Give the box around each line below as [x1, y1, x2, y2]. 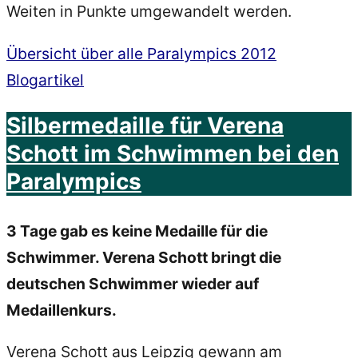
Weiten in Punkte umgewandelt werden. [6, 2, 292, 22]
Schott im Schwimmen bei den [6, 139, 339, 167]
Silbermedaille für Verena [6, 111, 284, 139]
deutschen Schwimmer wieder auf [6, 273, 259, 293]
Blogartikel [6, 70, 84, 89]
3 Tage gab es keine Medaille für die [6, 221, 268, 241]
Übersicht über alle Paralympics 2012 [6, 43, 276, 63]
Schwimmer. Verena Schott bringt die [6, 247, 281, 267]
